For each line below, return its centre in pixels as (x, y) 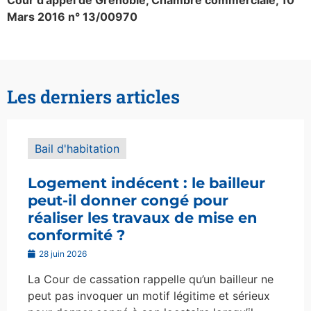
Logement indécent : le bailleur (146, 183)
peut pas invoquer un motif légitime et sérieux (149, 296)
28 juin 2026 (62, 254)
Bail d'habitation (77, 149)
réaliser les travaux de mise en (143, 218)
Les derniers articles (93, 97)
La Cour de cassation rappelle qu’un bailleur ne (151, 279)
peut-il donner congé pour (128, 201)
